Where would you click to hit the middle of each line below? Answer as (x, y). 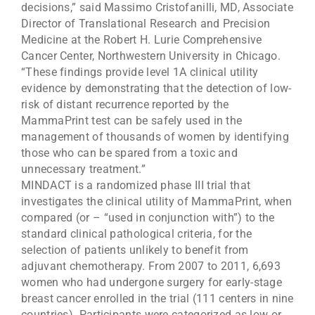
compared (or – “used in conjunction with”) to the (148, 218)
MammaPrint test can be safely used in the (132, 121)
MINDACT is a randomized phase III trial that (136, 186)
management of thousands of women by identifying (155, 137)
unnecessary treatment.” (83, 169)
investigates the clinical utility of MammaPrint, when (156, 202)
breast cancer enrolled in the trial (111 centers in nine (157, 299)
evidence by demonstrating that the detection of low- (156, 89)
